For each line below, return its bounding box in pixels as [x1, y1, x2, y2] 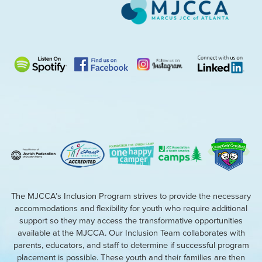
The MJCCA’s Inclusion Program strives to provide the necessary [11, 189, 251, 202]
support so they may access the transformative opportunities [19, 213, 243, 227]
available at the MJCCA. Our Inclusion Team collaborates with [17, 226, 245, 239]
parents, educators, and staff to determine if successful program [13, 238, 249, 251]
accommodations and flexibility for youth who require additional [15, 201, 247, 215]
